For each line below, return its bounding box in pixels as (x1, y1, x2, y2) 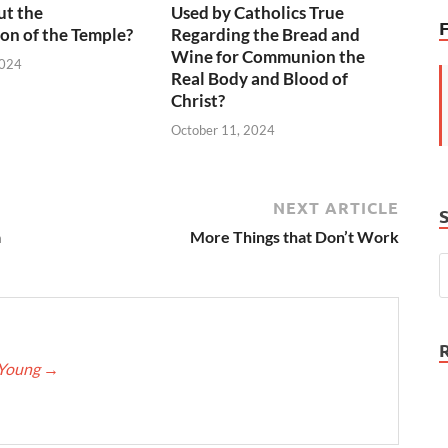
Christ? (171, 90, 226, 112)
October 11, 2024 (171, 121, 276, 138)
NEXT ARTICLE (273, 196, 399, 218)
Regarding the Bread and (171, 24, 361, 46)
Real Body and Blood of (171, 68, 349, 90)
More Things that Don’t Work (190, 226, 399, 246)
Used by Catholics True (171, 2, 345, 24)
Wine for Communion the (171, 46, 366, 68)
